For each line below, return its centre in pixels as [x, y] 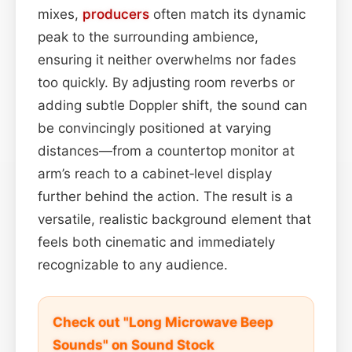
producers [116, 14]
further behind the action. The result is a [165, 196]
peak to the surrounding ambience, [148, 37]
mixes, [60, 14]
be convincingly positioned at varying [154, 128]
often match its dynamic [227, 14]
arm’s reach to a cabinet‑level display [155, 173]
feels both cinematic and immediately [156, 242]
